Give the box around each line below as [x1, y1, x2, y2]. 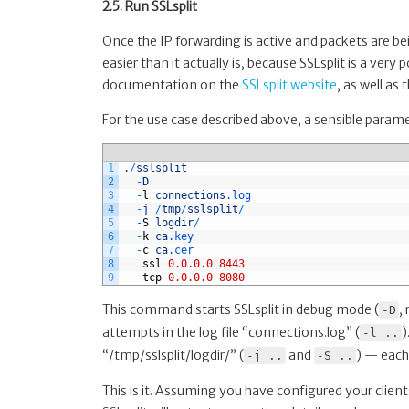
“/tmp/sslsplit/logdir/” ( [102, 346, 244, 363]
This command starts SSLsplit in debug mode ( [102, 300, 379, 318]
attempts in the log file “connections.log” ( [102, 323, 360, 341]
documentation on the [102, 76, 242, 93]
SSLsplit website [242, 76, 337, 93]
